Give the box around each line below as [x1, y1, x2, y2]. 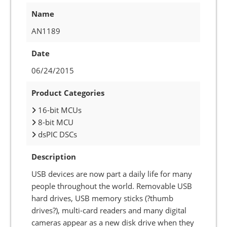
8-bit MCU [36, 117, 74, 127]
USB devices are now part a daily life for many [31, 169, 193, 179]
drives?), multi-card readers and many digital [31, 205, 187, 215]
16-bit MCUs [36, 105, 82, 115]
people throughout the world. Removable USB [31, 181, 193, 191]
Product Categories [31, 88, 105, 98]
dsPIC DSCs [36, 129, 78, 139]
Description [31, 152, 77, 162]
